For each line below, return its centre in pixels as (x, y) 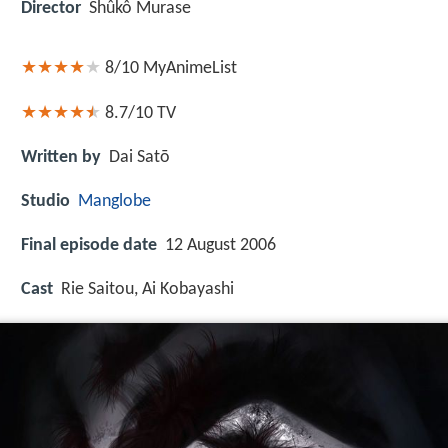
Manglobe (114, 202)
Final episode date (89, 246)
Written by (61, 157)
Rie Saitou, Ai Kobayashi (147, 290)
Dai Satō (139, 157)
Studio (45, 202)
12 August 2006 (220, 246)
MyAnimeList (190, 69)
